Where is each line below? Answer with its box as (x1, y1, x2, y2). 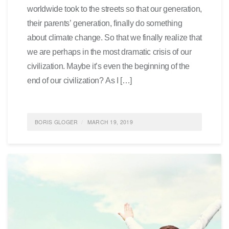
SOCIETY (72, 136, 96, 144)
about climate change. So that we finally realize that (27, 32, 202, 43)
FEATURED (39, 172, 70, 179)
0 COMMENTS (69, 172, 107, 179)
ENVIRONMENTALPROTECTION (39, 154, 125, 162)
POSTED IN (39, 136, 72, 144)
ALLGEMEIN (128, 154, 161, 162)
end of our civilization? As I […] (27, 75, 132, 86)
